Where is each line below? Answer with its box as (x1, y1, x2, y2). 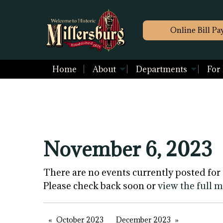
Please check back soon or (43, 180, 158, 192)
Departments (135, 64, 187, 75)
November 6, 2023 (43, 136, 212, 162)
